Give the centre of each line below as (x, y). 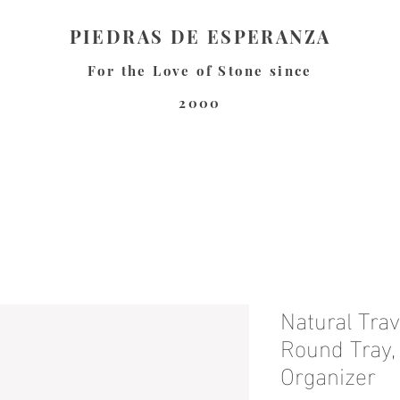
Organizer (328, 374)
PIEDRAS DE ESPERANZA (200, 36)
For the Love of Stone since (200, 71)
